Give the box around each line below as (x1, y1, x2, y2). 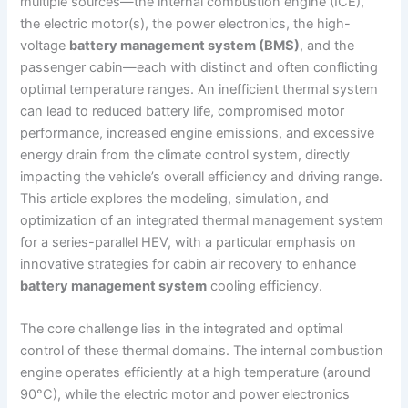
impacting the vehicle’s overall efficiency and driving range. (20, 168, 383, 185)
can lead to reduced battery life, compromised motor (20, 102, 345, 119)
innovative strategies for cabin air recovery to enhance (20, 255, 357, 272)
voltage (20, 36, 70, 54)
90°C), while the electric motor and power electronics (20, 386, 351, 403)
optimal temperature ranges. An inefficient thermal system (20, 80, 379, 97)
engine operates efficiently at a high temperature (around (20, 364, 372, 382)
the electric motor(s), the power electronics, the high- (20, 15, 352, 32)
